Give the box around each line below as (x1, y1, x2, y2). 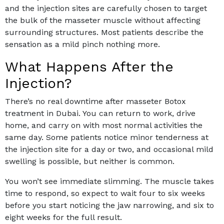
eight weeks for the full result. (5, 212, 122, 222)
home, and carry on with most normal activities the (5, 120, 202, 130)
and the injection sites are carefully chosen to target (5, 3, 207, 13)
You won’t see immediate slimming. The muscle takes (5, 176, 214, 186)
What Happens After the (5, 58, 173, 75)
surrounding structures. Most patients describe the (5, 27, 203, 37)
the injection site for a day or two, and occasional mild (5, 144, 213, 154)
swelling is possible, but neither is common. (5, 156, 174, 166)
